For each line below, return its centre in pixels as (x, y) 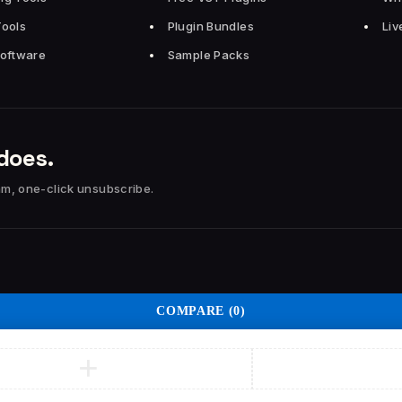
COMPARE (191, 311)
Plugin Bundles (210, 26)
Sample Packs (209, 55)
